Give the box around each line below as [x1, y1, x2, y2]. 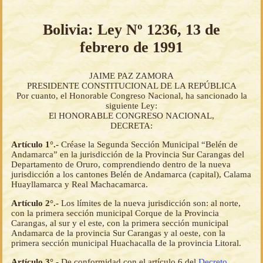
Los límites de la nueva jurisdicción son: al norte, [61, 198, 241, 208]
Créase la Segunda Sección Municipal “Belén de [61, 140, 238, 150]
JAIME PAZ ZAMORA [89, 71, 174, 81]
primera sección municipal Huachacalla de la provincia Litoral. [11, 238, 241, 248]
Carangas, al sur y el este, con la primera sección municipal [11, 218, 228, 228]
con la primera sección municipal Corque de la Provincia [11, 208, 219, 218]
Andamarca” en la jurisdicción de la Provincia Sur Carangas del [11, 150, 244, 160]
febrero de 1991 [80, 38, 183, 56]
